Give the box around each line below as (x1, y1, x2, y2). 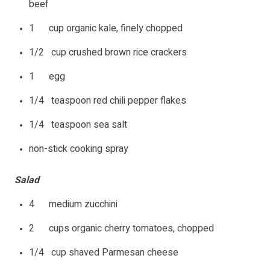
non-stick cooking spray (29, 142, 128, 157)
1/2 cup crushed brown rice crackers (29, 45, 187, 60)
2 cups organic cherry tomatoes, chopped (29, 221, 214, 236)
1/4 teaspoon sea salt (29, 118, 127, 133)
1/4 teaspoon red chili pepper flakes (29, 93, 186, 108)
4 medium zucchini (29, 197, 118, 212)
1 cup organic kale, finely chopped (29, 21, 183, 36)
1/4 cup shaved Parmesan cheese (29, 245, 178, 260)
